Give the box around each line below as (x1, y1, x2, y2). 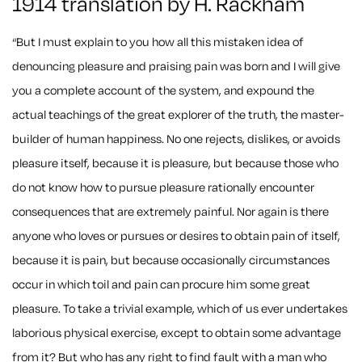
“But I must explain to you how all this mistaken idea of (12, 34, 304, 52)
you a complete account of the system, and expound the (12, 82, 314, 100)
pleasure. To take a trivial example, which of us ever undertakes (12, 301, 347, 318)
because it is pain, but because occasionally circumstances (12, 252, 330, 270)
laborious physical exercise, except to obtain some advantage (12, 325, 341, 343)
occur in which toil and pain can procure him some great (12, 276, 310, 294)
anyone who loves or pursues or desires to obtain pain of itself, (12, 228, 340, 246)
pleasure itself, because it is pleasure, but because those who (12, 155, 339, 173)
